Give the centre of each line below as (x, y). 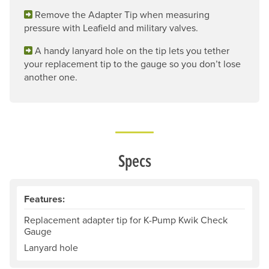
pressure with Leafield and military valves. (111, 27)
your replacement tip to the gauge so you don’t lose (132, 63)
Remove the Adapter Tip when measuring (122, 14)
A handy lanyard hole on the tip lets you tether (132, 50)
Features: (44, 199)
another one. (51, 77)
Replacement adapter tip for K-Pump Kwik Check (126, 219)
